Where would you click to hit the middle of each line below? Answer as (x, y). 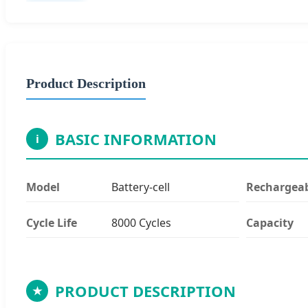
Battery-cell (140, 187)
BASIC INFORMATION (136, 139)
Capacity (269, 222)
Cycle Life (52, 222)
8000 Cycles (141, 222)
